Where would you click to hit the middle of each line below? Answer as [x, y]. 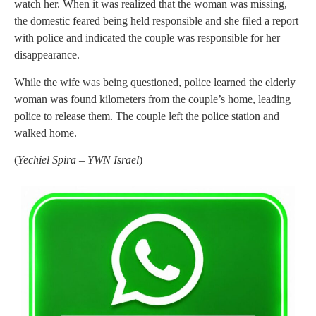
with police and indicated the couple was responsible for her [147, 38]
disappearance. [47, 55]
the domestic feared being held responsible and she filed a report [156, 21]
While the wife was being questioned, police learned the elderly [155, 82]
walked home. [45, 133]
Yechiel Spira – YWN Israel [78, 160]
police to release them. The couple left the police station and [147, 116]
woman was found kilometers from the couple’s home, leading [152, 99]
